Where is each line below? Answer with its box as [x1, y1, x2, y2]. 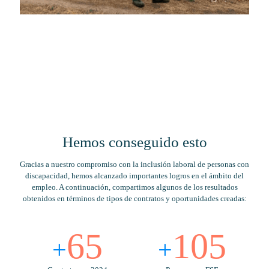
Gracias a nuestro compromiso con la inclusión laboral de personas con [20, 160, 249, 169]
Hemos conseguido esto [62, 134, 207, 151]
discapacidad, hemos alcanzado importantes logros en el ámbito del [25, 171, 244, 181]
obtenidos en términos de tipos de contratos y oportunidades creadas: [22, 194, 247, 204]
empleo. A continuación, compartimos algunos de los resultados [31, 183, 238, 192]
